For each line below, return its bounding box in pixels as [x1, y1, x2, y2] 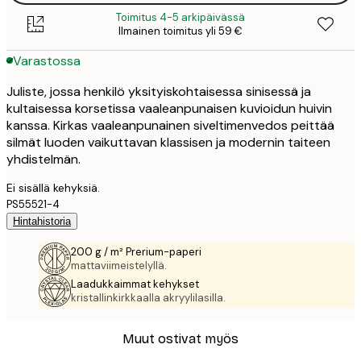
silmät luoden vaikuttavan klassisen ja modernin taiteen [6, 134, 330, 151]
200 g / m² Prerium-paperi [71, 245, 201, 259]
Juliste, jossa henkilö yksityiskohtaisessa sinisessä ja [6, 83, 311, 101]
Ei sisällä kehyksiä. [6, 180, 100, 196]
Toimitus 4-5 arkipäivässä [116, 10, 245, 25]
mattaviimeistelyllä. [71, 259, 167, 273]
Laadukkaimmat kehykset [71, 277, 199, 292]
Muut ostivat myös [122, 330, 239, 346]
